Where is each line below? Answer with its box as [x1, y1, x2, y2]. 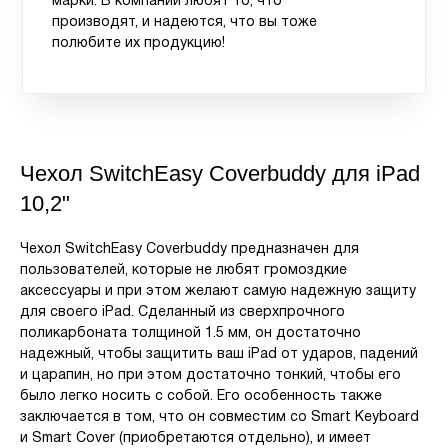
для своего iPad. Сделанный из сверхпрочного [20, 306, 345, 320]
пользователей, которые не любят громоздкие [20, 264, 347, 278]
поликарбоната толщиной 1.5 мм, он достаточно [20, 327, 361, 341]
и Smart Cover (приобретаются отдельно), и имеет [20, 432, 371, 446]
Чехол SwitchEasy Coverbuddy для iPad [20, 161, 420, 187]
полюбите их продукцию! [52, 37, 226, 51]
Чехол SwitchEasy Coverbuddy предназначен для [20, 243, 359, 257]
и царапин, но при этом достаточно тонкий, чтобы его [20, 369, 401, 383]
